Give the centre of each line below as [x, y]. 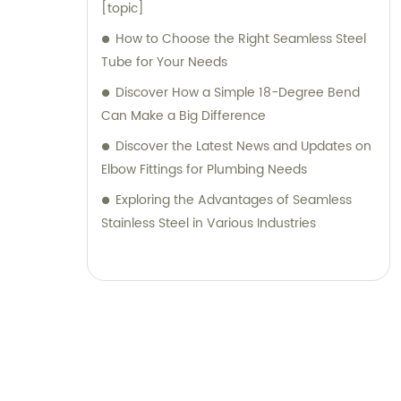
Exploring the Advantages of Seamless [234, 200]
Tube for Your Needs [164, 63]
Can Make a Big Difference [183, 116]
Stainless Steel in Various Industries [209, 224]
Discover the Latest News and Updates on [243, 147]
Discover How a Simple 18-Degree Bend [238, 93]
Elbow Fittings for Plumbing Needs [204, 170]
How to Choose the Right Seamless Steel [241, 39]
